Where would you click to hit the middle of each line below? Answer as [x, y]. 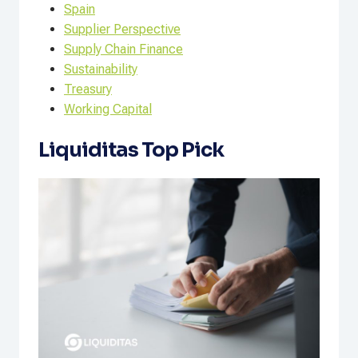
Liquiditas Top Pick [131, 150]
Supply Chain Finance [123, 50]
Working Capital [108, 109]
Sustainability [101, 70]
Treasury [88, 89]
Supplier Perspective [122, 30]
